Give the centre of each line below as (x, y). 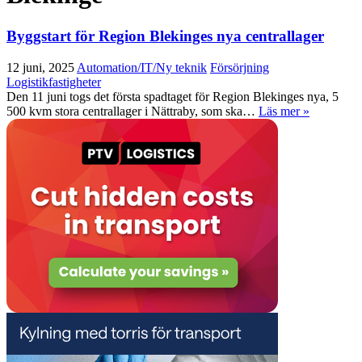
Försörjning (240, 67)
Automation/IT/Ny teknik (142, 67)
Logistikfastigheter (54, 82)
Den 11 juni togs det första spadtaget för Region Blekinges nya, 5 (173, 96)
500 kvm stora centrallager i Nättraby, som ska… (133, 111)
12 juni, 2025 (40, 67)
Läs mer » (284, 111)
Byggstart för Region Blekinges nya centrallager (165, 36)
